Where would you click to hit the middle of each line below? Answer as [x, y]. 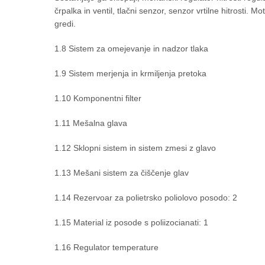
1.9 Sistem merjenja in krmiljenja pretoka [130, 73]
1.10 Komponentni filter [98, 98]
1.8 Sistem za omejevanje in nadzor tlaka [131, 49]
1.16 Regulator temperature [106, 247]
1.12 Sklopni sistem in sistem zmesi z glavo [135, 148]
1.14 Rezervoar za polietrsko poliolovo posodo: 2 [146, 198]
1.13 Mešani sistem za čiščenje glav [122, 173]
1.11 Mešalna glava [91, 123]
